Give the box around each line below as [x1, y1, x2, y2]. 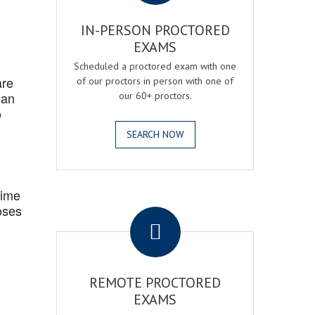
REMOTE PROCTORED [89, 274, 221, 292]
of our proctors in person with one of [77, 75, 234, 87]
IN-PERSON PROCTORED [80, 21, 230, 39]
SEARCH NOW [126, 128, 184, 141]
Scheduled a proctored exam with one [74, 60, 237, 72]
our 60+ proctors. [118, 89, 192, 102]
